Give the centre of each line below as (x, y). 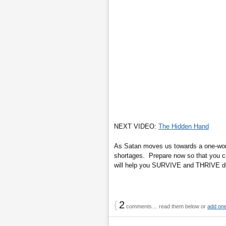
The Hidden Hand (184, 126)
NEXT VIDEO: (136, 126)
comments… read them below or (166, 206)
